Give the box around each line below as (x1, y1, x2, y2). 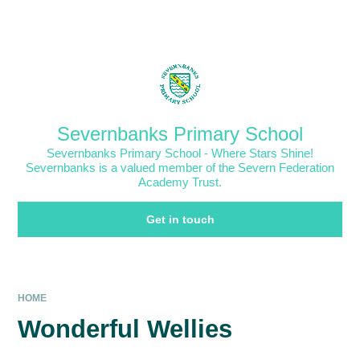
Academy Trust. (138, 175, 222, 190)
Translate (287, 14, 335, 27)
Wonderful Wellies (18, 315, 233, 344)
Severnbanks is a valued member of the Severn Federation (26, 161, 334, 175)
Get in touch (145, 213, 215, 227)
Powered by (194, 14, 258, 27)
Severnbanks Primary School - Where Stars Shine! (47, 146, 313, 161)
